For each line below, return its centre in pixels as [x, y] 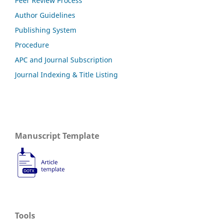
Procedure [32, 45]
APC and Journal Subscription [64, 59]
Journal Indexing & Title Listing [66, 74]
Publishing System [46, 30]
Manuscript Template [57, 136]
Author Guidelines [45, 15]
